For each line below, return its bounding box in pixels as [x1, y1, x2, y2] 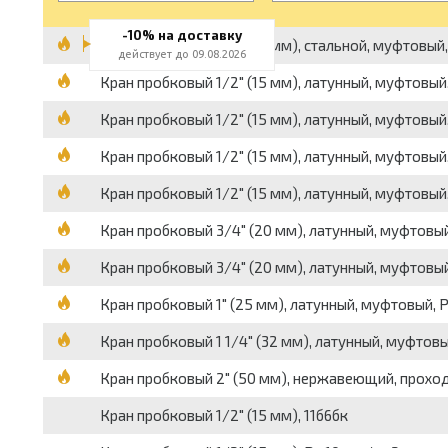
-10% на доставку [121, 27, 242, 43]
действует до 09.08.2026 [117, 48, 246, 60]
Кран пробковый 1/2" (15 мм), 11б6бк [99, 406, 348, 424]
